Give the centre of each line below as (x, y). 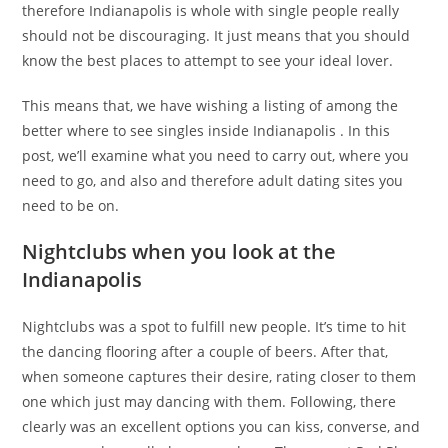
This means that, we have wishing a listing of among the (210, 105)
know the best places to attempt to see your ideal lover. (208, 60)
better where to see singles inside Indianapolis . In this (206, 130)
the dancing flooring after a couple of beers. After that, (205, 351)
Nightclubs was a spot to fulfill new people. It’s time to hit (214, 326)
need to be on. (71, 205)
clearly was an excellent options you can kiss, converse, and (221, 426)
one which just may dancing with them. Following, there (209, 401)
